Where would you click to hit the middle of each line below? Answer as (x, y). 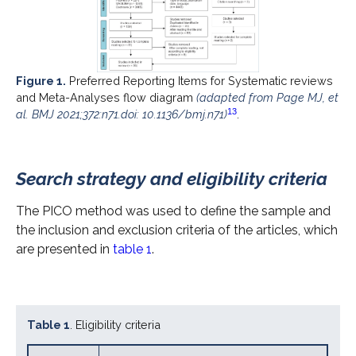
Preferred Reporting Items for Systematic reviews (199, 81)
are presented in (64, 250)
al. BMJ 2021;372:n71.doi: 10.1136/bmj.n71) (122, 114)
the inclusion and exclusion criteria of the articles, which (177, 230)
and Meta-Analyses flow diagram (106, 98)
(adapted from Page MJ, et (267, 98)
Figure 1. (41, 81)
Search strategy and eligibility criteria (172, 179)
